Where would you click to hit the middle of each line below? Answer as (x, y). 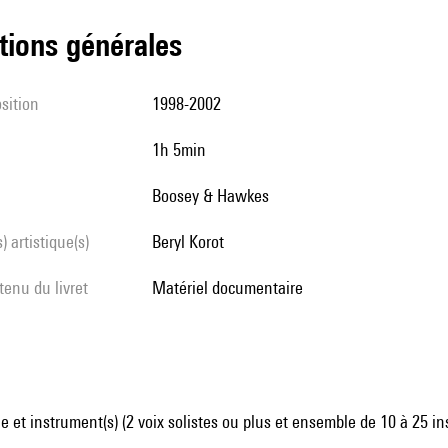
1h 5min (183, 149)
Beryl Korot (192, 241)
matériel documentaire (234, 287)
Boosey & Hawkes (215, 195)
